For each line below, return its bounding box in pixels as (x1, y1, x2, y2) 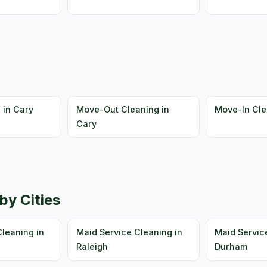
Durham (215, 241, 248, 252)
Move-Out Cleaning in (76, 104, 170, 114)
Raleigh (76, 241, 108, 252)
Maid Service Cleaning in (76, 227, 183, 238)
